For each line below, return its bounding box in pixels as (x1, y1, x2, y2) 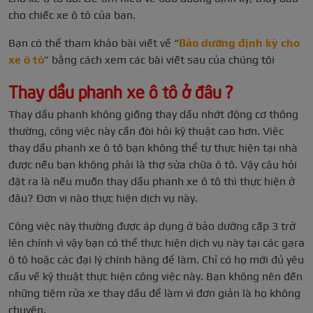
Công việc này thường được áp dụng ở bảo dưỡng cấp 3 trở (8, 219, 296, 233)
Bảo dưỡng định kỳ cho (179, 36, 300, 50)
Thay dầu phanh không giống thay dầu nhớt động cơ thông (8, 108, 298, 122)
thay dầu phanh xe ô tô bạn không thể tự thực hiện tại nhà (8, 141, 298, 155)
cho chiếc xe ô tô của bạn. (8, 8, 136, 22)
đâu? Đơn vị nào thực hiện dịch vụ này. (8, 191, 198, 205)
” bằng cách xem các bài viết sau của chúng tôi (44, 53, 275, 67)
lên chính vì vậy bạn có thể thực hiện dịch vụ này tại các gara (8, 236, 305, 250)
